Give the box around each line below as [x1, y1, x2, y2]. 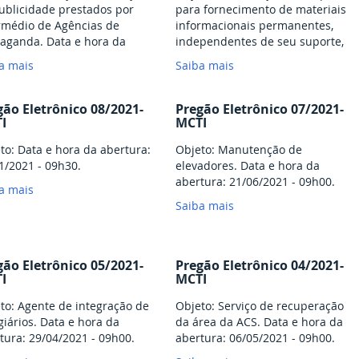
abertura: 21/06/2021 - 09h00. [175, 174, 335, 190]
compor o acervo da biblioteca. [175, 82, 341, 98]
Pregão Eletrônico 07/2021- [175, 100, 344, 119]
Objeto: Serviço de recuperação [175, 298, 344, 314]
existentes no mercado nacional [175, 50, 346, 66]
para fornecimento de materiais [175, 2, 346, 18]
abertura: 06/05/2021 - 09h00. [175, 330, 335, 346]
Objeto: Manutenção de [175, 142, 302, 158]
